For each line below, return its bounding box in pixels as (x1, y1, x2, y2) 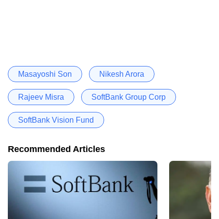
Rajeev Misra (18, 92, 64, 101)
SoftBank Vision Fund (18, 115, 94, 124)
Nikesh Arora (99, 69, 144, 78)
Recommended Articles (8, 144, 105, 154)
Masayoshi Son (18, 69, 72, 78)
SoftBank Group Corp (91, 92, 166, 101)
